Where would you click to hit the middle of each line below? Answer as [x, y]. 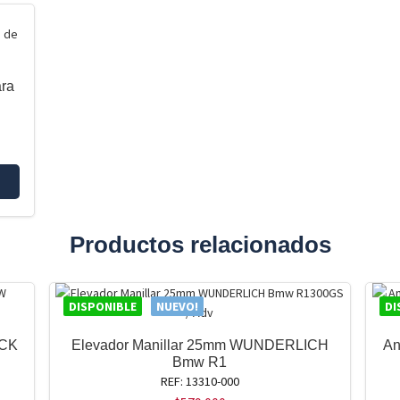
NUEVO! [177, 307]
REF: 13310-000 [200, 382]
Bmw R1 [200, 362]
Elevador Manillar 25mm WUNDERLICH [200, 346]
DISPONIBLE [102, 307]
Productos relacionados [200, 245]
